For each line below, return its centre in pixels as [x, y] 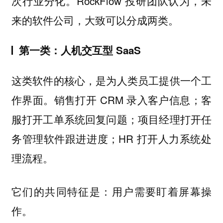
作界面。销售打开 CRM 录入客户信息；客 [111, 99]
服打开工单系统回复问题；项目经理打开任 [111, 119]
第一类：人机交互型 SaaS [80, 50]
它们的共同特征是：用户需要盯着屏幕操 [111, 191]
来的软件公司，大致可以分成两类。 [95, 20]
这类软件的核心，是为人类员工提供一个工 [111, 80]
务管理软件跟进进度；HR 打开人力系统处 [111, 138]
